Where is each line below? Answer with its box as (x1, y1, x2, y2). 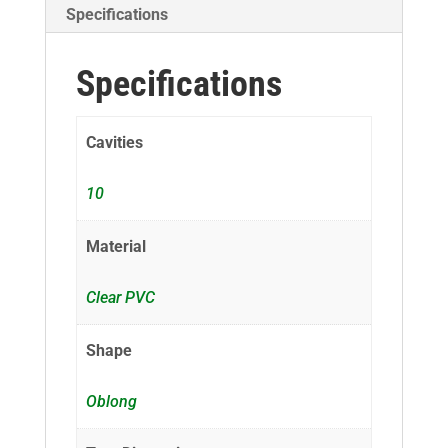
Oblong (86, 391, 138, 411)
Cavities (86, 132, 144, 152)
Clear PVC (86, 288, 156, 308)
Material (86, 236, 147, 256)
